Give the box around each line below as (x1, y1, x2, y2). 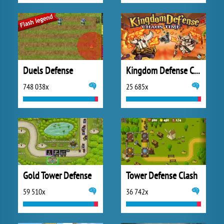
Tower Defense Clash (126, 169, 197, 182)
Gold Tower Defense (23, 169, 91, 182)
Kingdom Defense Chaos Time (194, 64, 200, 77)
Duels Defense (23, 64, 73, 77)
